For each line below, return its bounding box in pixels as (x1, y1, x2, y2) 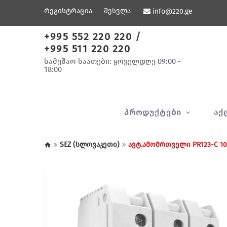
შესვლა (104, 7, 131, 15)
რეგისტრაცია (44, 7, 92, 15)
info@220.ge (153, 7, 193, 16)
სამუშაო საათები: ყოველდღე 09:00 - (44, 57, 181, 66)
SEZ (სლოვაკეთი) (60, 140, 120, 149)
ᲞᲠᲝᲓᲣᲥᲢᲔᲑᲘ (124, 107, 184, 117)
